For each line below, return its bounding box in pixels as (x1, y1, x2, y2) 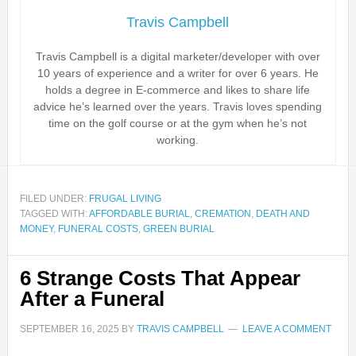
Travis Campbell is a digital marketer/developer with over (35, 50, 320, 63)
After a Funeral (19, 287, 164, 311)
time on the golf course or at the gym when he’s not (48, 117, 308, 130)
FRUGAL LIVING (88, 193, 161, 204)
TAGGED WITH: (19, 208, 89, 219)
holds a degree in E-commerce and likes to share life (45, 83, 311, 96)
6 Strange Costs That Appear (19, 266, 300, 290)
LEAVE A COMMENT (242, 323, 331, 335)
